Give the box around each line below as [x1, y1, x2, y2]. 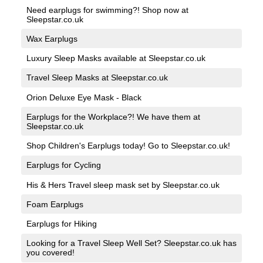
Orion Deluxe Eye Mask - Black [26, 92, 141, 102]
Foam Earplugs [26, 199, 83, 209]
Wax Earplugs [26, 33, 77, 43]
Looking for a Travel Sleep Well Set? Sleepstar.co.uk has [26, 238, 237, 248]
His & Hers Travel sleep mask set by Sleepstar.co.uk [26, 180, 220, 190]
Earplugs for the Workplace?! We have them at [26, 112, 200, 122]
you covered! [26, 248, 75, 258]
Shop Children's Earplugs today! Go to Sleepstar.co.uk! [26, 141, 230, 151]
